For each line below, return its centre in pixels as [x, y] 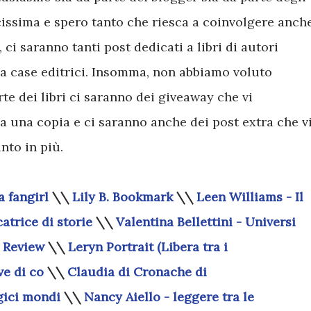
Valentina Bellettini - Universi [206, 222]
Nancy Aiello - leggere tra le [169, 297]
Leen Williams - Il [250, 197]
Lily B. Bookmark [123, 197]
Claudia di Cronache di [137, 272]
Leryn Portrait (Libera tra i [148, 247]
